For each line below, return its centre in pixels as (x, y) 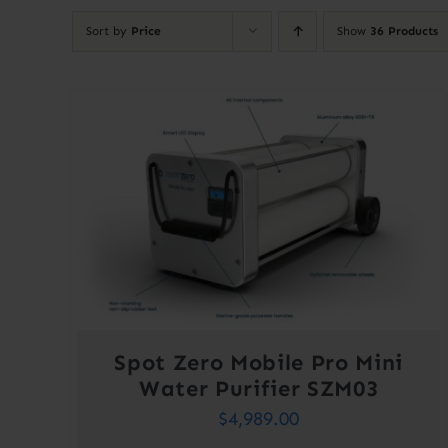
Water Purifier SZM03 (259, 389)
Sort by (108, 31)
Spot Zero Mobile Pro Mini (258, 363)
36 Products (404, 31)
